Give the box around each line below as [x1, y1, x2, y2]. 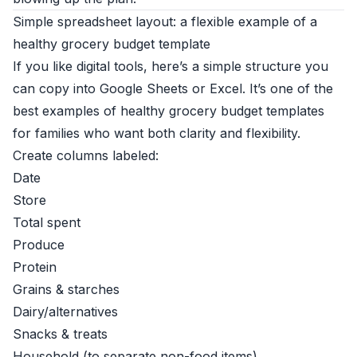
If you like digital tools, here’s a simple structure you [13, 58, 328, 74]
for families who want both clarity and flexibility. [13, 125, 300, 141]
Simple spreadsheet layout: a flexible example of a [13, 14, 317, 29]
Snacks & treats [13, 326, 108, 342]
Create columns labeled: [13, 147, 159, 163]
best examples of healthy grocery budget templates [13, 103, 324, 119]
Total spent [13, 214, 80, 230]
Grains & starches [13, 281, 120, 297]
